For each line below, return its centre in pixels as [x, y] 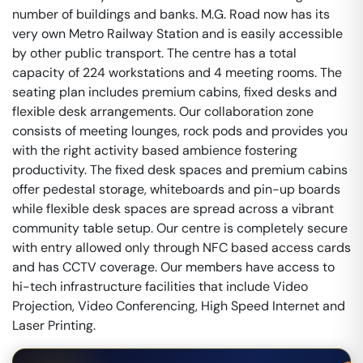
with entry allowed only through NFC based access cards [181, 248]
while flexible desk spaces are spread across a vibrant [173, 209]
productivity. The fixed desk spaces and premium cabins [180, 170]
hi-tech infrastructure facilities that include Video [160, 286]
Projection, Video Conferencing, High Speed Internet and [179, 306]
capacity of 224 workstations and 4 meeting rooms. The [177, 73]
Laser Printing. [54, 325]
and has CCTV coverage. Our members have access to [173, 267]
